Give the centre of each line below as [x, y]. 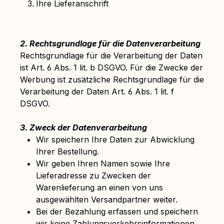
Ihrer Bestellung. [67, 151]
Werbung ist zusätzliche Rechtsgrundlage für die [112, 79]
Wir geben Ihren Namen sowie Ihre [103, 163]
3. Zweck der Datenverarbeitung [83, 127]
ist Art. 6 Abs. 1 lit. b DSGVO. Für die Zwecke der [111, 67]
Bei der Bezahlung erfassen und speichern [117, 211]
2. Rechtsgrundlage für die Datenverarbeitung [110, 43]
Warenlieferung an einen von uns [99, 187]
